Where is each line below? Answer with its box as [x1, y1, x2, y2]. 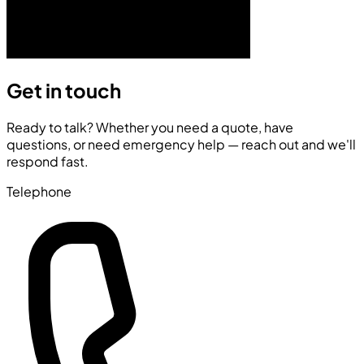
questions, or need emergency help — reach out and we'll [6, 136, 356, 154]
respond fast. [6, 153, 89, 171]
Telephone [6, 183, 71, 201]
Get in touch [6, 78, 121, 103]
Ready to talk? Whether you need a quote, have [6, 119, 293, 136]
